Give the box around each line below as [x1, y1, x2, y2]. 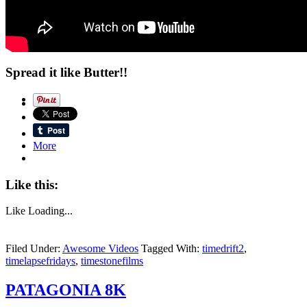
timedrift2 [202, 243, 244, 255]
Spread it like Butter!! [5, 65, 127, 80]
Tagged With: [141, 243, 202, 255]
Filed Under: [5, 243, 62, 255]
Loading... [28, 205, 73, 217]
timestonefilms [81, 255, 143, 267]
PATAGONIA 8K [5, 281, 126, 299]
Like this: [5, 177, 58, 192]
